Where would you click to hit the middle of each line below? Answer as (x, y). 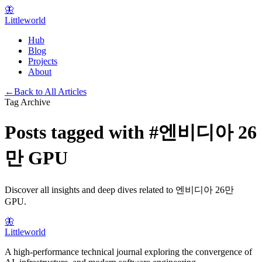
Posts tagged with (77, 132)
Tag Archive (27, 102)
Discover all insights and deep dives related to (90, 189)
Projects (43, 61)
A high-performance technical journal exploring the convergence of (128, 251)
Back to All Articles (50, 92)
